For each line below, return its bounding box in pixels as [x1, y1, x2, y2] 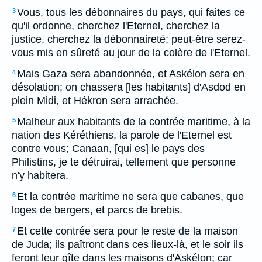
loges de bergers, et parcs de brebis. [12, 204, 182, 216]
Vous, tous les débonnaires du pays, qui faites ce [17, 6, 245, 18]
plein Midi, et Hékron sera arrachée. [12, 95, 178, 106]
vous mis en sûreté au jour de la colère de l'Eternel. [12, 47, 250, 58]
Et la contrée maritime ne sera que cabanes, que [17, 191, 244, 202]
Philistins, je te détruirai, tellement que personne [12, 156, 236, 168]
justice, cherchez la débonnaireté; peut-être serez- [12, 33, 246, 45]
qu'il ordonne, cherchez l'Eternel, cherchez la [12, 20, 220, 32]
